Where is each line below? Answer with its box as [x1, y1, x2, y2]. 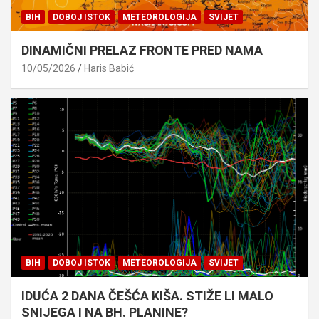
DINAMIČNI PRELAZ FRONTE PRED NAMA [21, 42, 263, 58]
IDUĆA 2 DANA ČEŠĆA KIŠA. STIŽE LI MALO [21, 288, 273, 303]
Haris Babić [84, 62, 134, 74]
